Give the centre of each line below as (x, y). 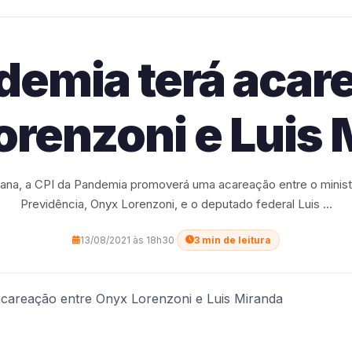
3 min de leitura (233, 240)
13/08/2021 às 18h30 (127, 240)
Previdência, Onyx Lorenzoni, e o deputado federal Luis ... (176, 204)
